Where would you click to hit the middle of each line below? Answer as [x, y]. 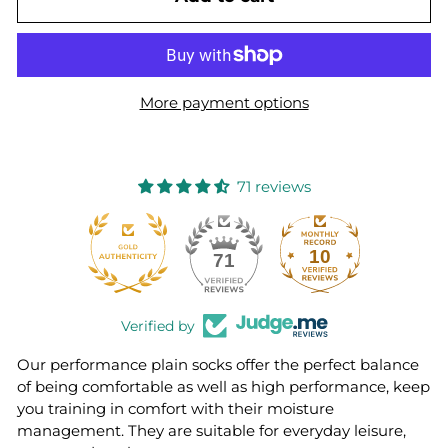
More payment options [224, 102]
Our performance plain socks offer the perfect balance [218, 364]
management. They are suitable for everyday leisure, [211, 430]
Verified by [157, 325]
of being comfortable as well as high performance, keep [223, 386]
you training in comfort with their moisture [175, 408]
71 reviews [273, 186]
